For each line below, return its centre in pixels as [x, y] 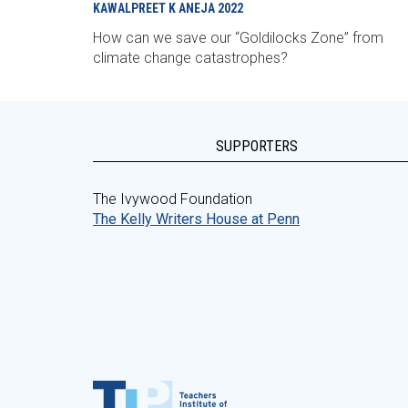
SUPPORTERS [257, 146]
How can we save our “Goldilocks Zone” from [238, 38]
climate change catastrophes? [190, 58]
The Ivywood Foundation [173, 199]
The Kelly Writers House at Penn [196, 219]
